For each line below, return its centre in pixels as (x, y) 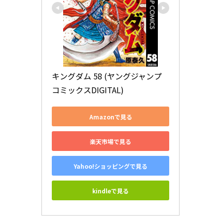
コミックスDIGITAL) (88, 90)
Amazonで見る (110, 116)
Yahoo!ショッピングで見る (110, 166)
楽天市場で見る (110, 141)
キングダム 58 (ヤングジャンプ (107, 76)
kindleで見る (110, 190)
